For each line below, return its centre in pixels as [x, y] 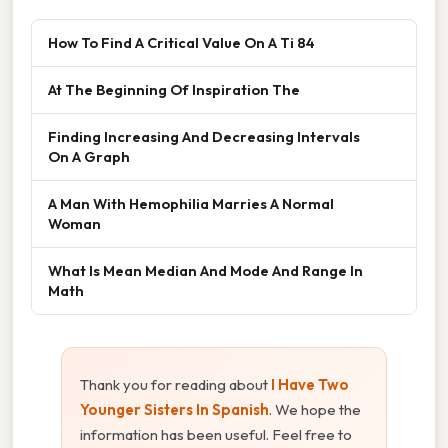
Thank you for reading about [175, 384]
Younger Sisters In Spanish [174, 409]
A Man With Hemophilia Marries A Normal [191, 203]
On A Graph [89, 156]
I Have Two [310, 384]
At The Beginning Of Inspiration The [174, 89]
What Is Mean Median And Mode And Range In [205, 270]
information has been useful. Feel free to [216, 434]
